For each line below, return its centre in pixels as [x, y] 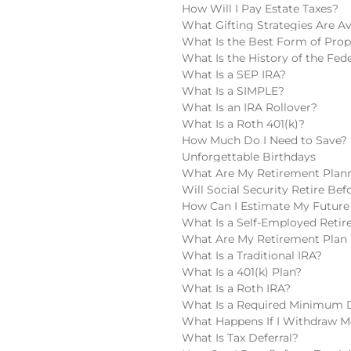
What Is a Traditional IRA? [252, 255]
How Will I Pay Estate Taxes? [260, 9]
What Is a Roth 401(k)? [243, 124]
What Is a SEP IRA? [234, 74]
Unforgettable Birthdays [249, 157]
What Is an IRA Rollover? [250, 107]
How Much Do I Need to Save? [264, 140]
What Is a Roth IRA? [236, 288]
